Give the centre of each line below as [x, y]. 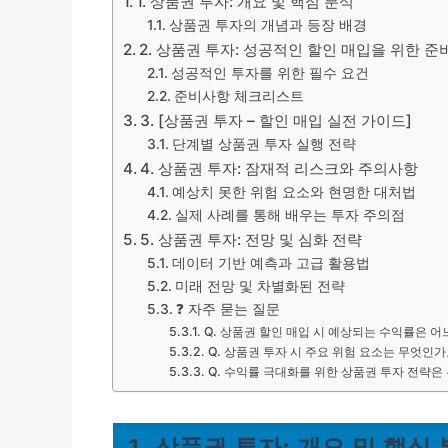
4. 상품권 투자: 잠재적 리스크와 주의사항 [279, 168]
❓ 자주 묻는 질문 [227, 309]
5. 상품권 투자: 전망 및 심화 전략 [251, 239]
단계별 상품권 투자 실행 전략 [263, 144]
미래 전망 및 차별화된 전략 [259, 286]
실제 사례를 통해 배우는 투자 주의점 [289, 215]
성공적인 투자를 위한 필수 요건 [269, 73]
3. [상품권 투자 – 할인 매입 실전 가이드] [276, 120]
